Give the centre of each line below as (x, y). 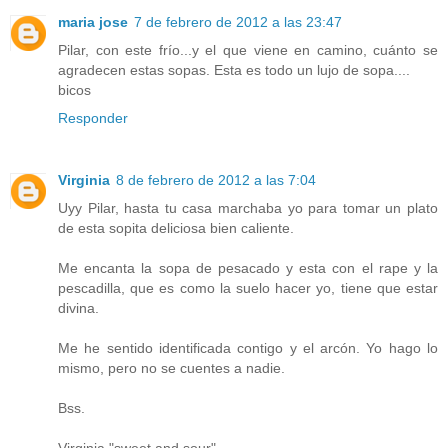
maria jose (93, 22)
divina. (78, 308)
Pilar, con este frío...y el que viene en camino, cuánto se (248, 50)
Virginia (84, 180)
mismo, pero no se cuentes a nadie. (171, 368)
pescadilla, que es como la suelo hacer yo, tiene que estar (248, 288)
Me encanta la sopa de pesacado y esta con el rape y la (248, 268)
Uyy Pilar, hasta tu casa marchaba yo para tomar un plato (248, 208)
